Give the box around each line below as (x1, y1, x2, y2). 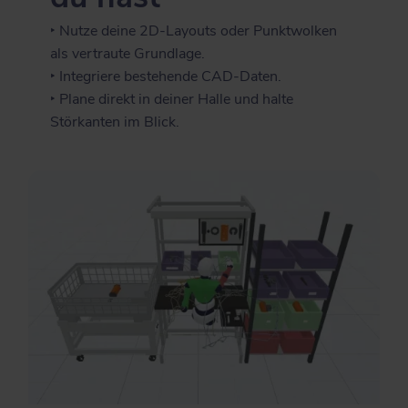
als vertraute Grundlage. (50, 44, 206, 65)
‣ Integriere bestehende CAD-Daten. (50, 66, 282, 87)
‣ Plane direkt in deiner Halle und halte (50, 89, 294, 110)
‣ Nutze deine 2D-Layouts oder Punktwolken (50, 21, 338, 42)
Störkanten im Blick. (50, 112, 180, 133)
